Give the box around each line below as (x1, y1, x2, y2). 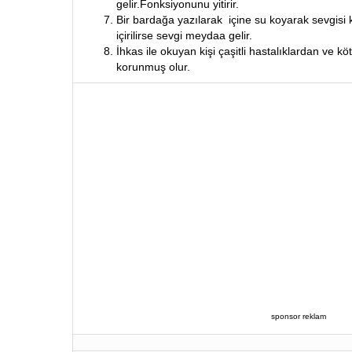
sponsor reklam (270, 312, 326, 321)
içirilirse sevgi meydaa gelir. (116, 29, 252, 42)
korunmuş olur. (116, 60, 190, 73)
